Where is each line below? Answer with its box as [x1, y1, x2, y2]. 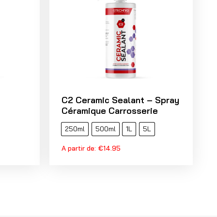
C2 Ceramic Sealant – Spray [62, 94, 179, 106]
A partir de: [62, 144, 98, 153]
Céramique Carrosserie [62, 105, 158, 117]
